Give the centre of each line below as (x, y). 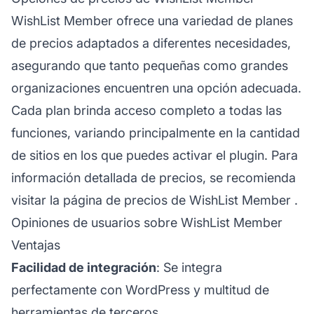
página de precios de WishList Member (177, 200)
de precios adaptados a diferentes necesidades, (151, 43)
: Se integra (189, 267)
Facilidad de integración (84, 267)
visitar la (37, 200)
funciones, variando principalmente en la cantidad (156, 132)
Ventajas (36, 245)
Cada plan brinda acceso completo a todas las (146, 110)
